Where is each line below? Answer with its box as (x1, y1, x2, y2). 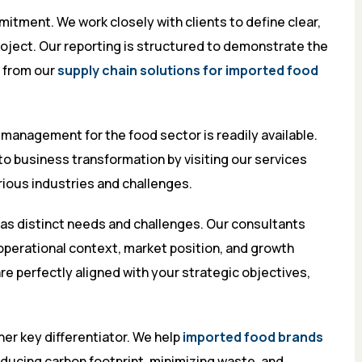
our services (231, 150, 307, 169)
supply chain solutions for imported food (57, 61, 318, 80)
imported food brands (183, 328, 323, 347)
